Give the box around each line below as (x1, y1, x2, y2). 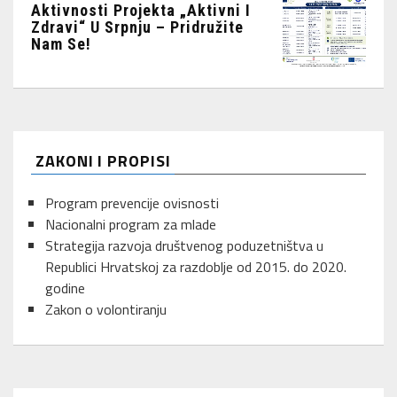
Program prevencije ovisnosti (45, 192, 219, 214)
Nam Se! (31, 34, 91, 53)
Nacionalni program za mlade (45, 214, 216, 236)
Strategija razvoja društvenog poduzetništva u (45, 235, 323, 257)
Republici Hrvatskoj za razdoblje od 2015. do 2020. (45, 256, 346, 278)
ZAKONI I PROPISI (35, 149, 171, 174)
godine (45, 277, 85, 300)
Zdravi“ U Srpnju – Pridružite (31, 17, 244, 36)
